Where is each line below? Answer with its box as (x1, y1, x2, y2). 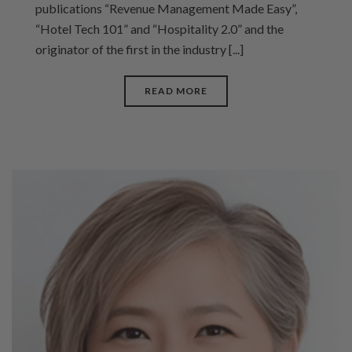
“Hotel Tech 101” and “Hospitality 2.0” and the (35, 20, 284, 36)
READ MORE (145, 84, 207, 97)
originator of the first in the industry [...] (35, 41, 244, 57)
